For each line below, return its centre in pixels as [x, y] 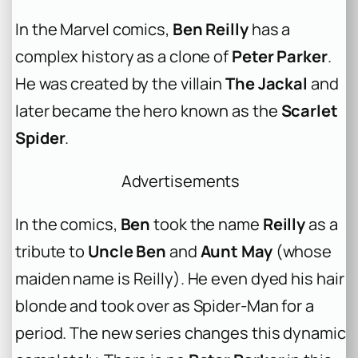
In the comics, [68, 225]
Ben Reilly [210, 29]
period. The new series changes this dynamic [181, 333]
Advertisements [181, 181]
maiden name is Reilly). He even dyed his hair [180, 279]
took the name [207, 225]
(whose [302, 252]
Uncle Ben [127, 252]
